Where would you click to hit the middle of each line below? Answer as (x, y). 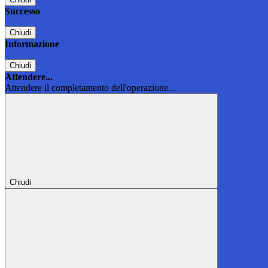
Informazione (32, 44)
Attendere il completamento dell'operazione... (90, 88)
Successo (22, 11)
